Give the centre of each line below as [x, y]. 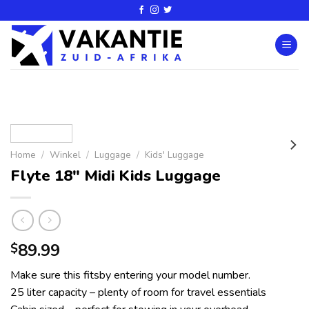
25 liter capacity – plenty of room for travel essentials [138, 293]
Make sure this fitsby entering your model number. [130, 276]
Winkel [66, 155]
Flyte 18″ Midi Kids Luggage [116, 175]
